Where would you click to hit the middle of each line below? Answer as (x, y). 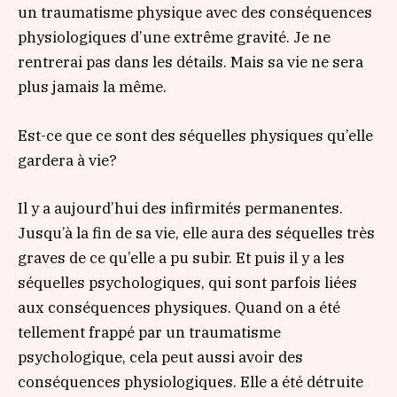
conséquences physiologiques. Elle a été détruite (191, 381)
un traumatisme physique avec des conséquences (195, 13)
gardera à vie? (67, 160)
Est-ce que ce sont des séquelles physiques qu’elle (195, 135)
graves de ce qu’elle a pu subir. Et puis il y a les (181, 257)
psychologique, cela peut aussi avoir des (160, 357)
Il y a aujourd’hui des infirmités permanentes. (180, 208)
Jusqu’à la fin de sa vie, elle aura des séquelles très (196, 233)
